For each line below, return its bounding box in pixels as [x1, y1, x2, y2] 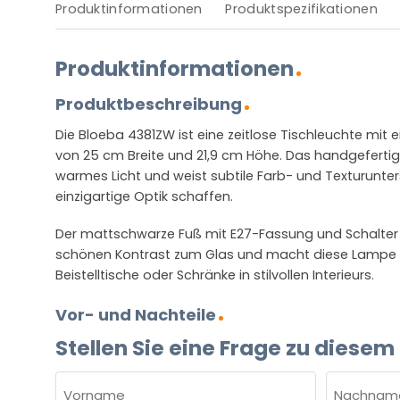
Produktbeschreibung [55, 93, 242, 116]
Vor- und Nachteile [55, 303, 216, 326]
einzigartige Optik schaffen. [55, 187, 233, 206]
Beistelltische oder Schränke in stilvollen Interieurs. [55, 266, 374, 285]
